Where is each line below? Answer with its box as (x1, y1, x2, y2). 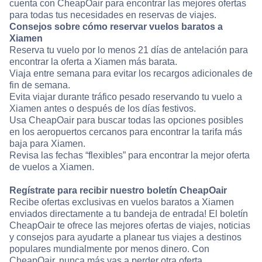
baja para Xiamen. (9, 139, 85, 149)
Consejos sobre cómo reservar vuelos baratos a (9, 22, 223, 32)
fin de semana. (9, 80, 70, 91)
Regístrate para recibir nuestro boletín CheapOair (9, 185, 227, 196)
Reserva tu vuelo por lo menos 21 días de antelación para (9, 45, 248, 56)
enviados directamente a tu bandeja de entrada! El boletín (9, 209, 248, 219)
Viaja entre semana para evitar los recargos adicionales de (9, 68, 253, 79)
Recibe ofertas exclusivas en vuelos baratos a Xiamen (9, 197, 234, 208)
